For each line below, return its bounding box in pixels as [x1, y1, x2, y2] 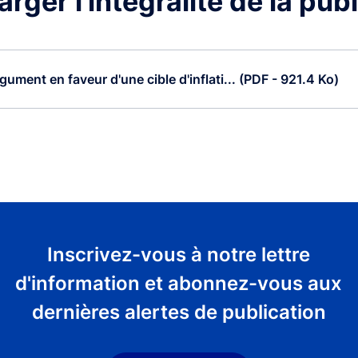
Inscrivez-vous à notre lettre [47, 242, 311, 266]
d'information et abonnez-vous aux [15, 271, 343, 295]
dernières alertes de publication [31, 300, 326, 324]
